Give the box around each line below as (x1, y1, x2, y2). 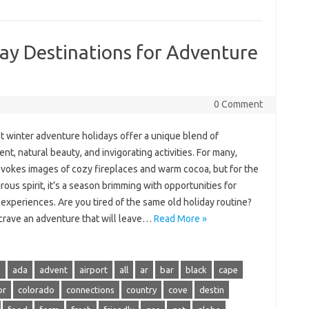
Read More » (153, 213, 207, 224)
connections (66, 285, 114, 295)
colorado (17, 285, 54, 295)
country (126, 285, 157, 295)
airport (79, 265, 108, 275)
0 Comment (213, 99, 263, 110)
